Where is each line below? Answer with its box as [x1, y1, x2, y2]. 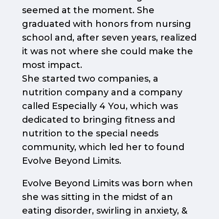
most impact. [22, 60, 82, 71]
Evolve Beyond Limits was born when [22, 178, 193, 189]
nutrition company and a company [22, 87, 182, 98]
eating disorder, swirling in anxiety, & [22, 205, 187, 217]
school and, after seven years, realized [22, 32, 197, 44]
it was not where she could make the [22, 46, 193, 57]
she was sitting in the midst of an [22, 192, 173, 203]
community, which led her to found [22, 142, 184, 153]
